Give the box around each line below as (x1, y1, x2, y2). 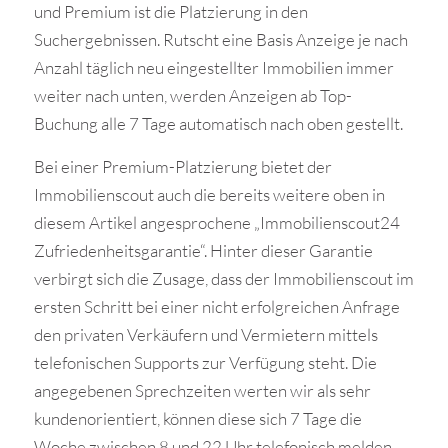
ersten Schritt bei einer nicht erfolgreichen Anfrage (33, 295, 400, 317)
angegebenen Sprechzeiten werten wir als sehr (33, 379, 371, 401)
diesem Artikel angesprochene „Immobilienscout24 (33, 211, 400, 233)
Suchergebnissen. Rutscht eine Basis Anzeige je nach (33, 29, 408, 51)
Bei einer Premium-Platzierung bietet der (33, 155, 332, 177)
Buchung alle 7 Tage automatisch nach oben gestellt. (33, 113, 403, 135)
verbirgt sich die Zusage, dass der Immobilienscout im (33, 267, 414, 289)
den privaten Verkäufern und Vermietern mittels (33, 323, 378, 345)
